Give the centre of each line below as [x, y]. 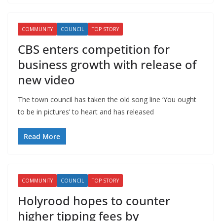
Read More [42, 136]
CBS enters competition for [94, 49]
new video [46, 79]
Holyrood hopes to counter [94, 200]
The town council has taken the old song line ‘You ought [107, 99]
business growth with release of [107, 64]
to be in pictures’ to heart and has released [86, 111]
